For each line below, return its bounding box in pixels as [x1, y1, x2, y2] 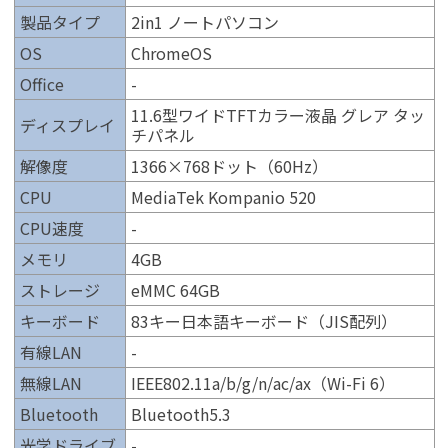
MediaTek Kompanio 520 [130, 184, 316, 209]
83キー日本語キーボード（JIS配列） [130, 308, 397, 333]
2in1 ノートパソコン [130, 9, 279, 34]
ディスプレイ [19, 112, 115, 137]
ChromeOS [130, 40, 212, 65]
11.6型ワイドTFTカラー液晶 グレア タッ [130, 102, 425, 127]
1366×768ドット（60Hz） [130, 153, 328, 178]
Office [19, 71, 64, 96]
